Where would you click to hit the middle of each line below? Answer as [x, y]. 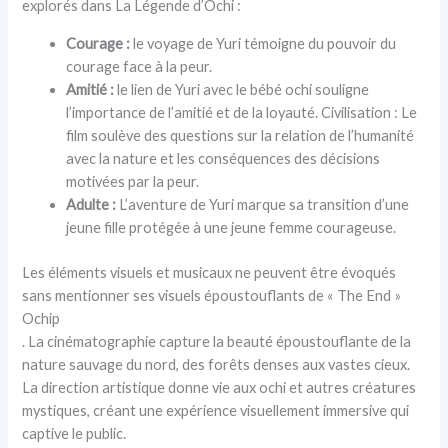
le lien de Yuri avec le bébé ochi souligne [242, 89]
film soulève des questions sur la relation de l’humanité [240, 135]
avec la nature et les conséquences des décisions [223, 158]
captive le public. [74, 433]
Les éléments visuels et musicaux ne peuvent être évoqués [209, 272]
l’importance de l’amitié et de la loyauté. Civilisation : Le [242, 112]
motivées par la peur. [133, 181]
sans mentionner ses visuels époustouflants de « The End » [212, 295]
